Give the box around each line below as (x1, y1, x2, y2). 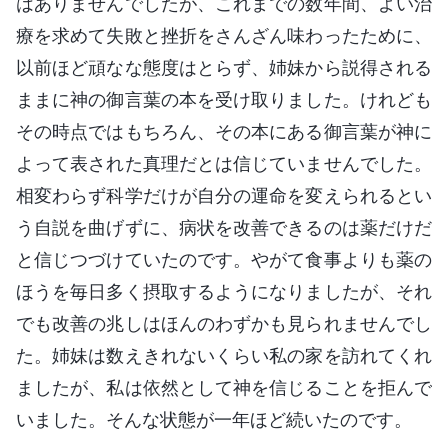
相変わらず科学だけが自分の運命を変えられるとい (16, 184, 432, 206)
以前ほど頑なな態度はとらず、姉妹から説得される (16, 56, 432, 78)
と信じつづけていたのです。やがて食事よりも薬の (16, 248, 432, 270)
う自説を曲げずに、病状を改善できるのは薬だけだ (16, 216, 432, 238)
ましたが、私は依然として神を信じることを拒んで (16, 376, 432, 398)
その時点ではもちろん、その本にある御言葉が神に (16, 120, 432, 142)
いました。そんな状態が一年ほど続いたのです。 (16, 408, 412, 430)
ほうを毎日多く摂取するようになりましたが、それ (16, 280, 432, 302)
